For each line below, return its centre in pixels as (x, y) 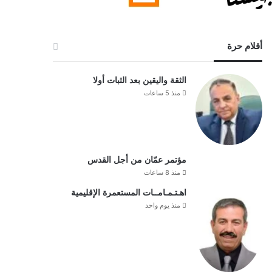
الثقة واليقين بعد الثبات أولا (139, 80)
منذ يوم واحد (162, 206)
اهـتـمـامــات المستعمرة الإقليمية (128, 193)
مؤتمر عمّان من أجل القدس (137, 160)
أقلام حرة (244, 46)
